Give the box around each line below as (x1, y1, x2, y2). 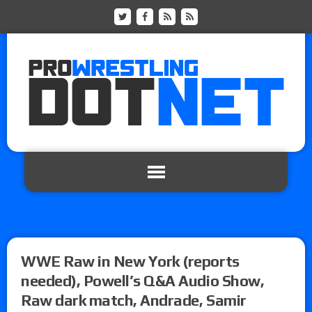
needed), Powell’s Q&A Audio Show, (21, 271, 265, 290)
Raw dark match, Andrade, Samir (21, 290, 247, 309)
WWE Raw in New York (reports (21, 251, 240, 270)
